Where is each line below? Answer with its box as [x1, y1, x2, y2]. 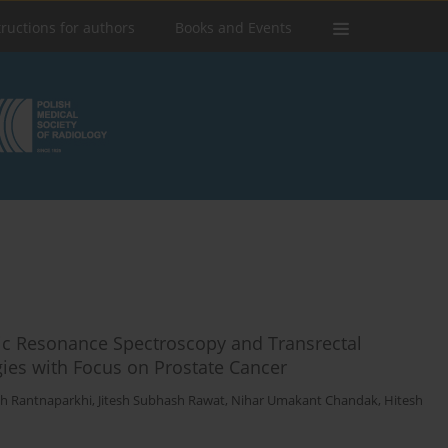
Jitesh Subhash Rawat [98, 392, 225, 410]
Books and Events [175, 18, 292, 37]
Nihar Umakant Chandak [231, 392, 378, 410]
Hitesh [384, 392, 423, 410]
